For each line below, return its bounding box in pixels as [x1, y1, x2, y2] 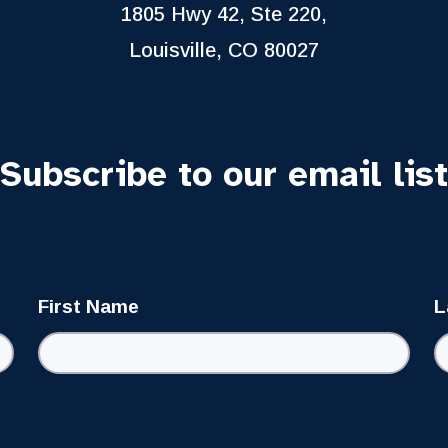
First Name [37, 295, 139, 317]
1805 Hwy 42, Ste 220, [121, 2, 327, 25]
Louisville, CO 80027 [129, 38, 319, 61]
